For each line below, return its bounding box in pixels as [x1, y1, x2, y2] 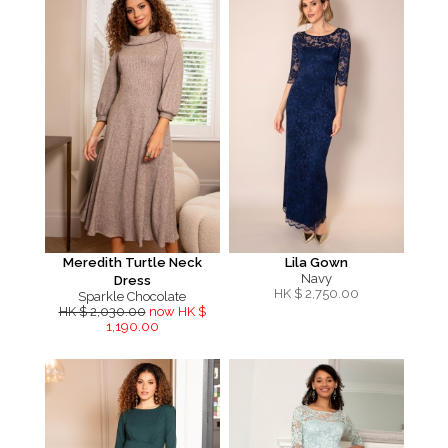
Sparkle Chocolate [78, 289, 186, 304]
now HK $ [148, 304, 206, 319]
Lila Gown [284, 255, 348, 270]
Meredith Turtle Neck [62, 255, 202, 270]
